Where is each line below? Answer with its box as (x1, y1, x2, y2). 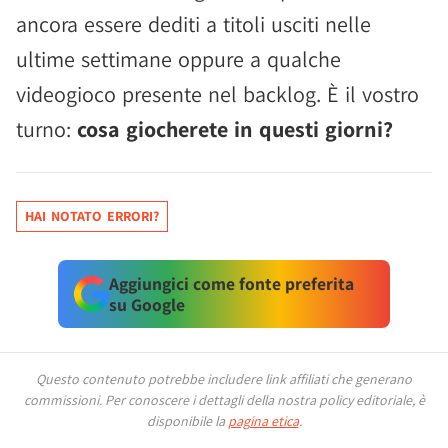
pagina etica (227, 412, 299, 430)
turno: (16, 115, 77, 143)
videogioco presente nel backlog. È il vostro (16, 80, 419, 108)
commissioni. (23, 391, 105, 409)
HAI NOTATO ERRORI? (25, 207, 159, 225)
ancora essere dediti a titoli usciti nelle (16, 10, 371, 38)
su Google (108, 293, 185, 316)
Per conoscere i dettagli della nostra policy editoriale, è (104, 391, 425, 409)
